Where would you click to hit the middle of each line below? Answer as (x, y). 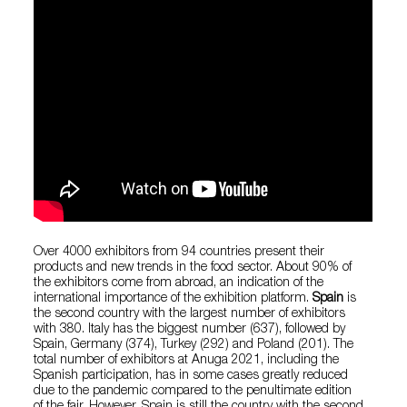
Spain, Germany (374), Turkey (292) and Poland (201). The (194, 345)
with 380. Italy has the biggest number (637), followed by (190, 330)
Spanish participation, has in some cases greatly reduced (191, 376)
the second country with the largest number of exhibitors (190, 314)
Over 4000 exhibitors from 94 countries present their (179, 253)
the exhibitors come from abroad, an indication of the (179, 283)
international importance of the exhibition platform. (174, 299)
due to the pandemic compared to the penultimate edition (193, 392)
